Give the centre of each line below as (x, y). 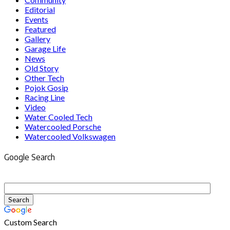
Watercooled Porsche (63, 126)
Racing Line (45, 97)
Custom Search (31, 222)
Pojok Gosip (46, 87)
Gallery (37, 39)
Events (36, 19)
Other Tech (44, 78)
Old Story (42, 68)
